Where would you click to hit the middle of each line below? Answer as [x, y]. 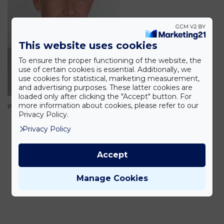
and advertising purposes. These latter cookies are [105, 88]
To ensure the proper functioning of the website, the [110, 61]
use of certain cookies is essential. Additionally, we [105, 70]
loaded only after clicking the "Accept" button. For [105, 97]
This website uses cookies [88, 46]
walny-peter [28, 106]
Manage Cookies [112, 178]
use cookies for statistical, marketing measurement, [109, 79]
